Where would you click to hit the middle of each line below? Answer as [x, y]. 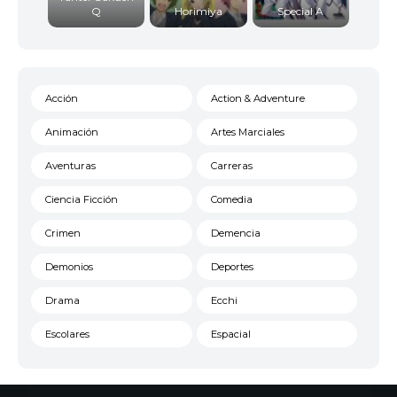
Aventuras [70, 166]
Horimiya [198, 12]
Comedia [231, 200]
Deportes [232, 267]
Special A [301, 12]
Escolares [67, 335]
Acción [62, 99]
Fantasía [232, 368]
